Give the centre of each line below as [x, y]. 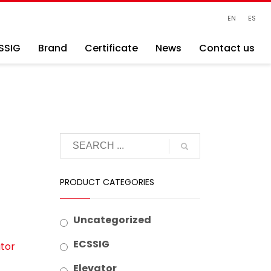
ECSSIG [91, 244]
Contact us [227, 48]
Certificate [112, 48]
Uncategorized [112, 220]
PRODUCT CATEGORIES [107, 182]
